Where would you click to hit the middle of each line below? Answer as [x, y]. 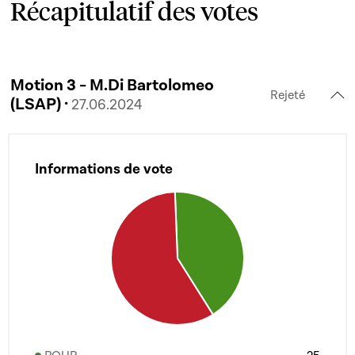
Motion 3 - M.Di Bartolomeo [112, 85]
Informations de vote [104, 169]
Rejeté [288, 95]
